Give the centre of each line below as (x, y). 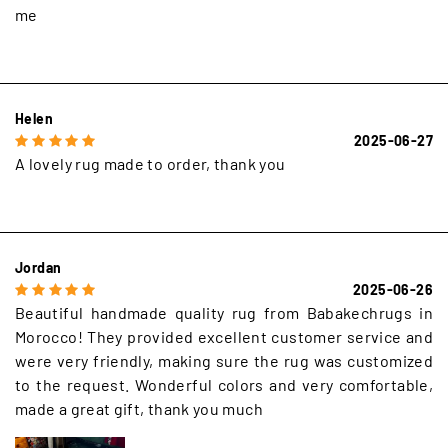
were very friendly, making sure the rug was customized (224, 361)
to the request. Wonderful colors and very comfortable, (224, 385)
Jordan (38, 268)
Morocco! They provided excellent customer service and (224, 337)
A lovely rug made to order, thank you (150, 164)
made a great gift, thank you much (139, 409)
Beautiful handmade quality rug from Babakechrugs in (224, 313)
